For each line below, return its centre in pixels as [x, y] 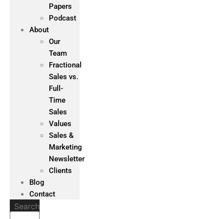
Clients [60, 171]
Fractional [65, 65]
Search [27, 206]
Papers [60, 6]
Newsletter [67, 159]
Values [60, 124]
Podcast [63, 18]
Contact [42, 194]
